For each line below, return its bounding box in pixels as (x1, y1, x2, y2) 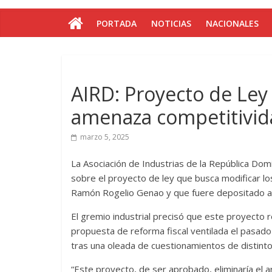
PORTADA (97, 18, 137, 29)
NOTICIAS (151, 18, 191, 29)
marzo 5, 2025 (80, 132, 129, 142)
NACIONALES (206, 18, 259, 29)
